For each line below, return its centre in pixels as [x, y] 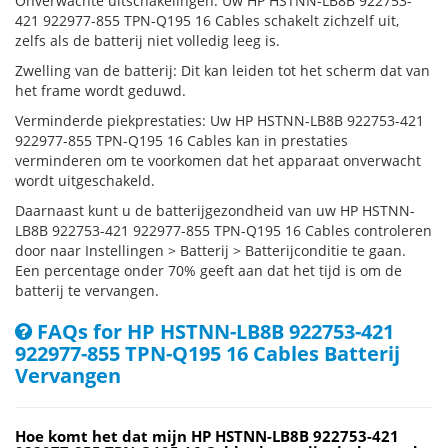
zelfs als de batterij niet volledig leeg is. [147, 40]
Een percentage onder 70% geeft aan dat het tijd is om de [208, 270]
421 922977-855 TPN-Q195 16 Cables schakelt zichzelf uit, [207, 20]
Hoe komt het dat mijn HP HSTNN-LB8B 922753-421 [207, 436]
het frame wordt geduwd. [100, 90]
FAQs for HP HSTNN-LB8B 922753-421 [213, 331]
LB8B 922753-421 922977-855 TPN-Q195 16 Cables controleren [223, 230]
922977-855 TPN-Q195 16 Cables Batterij [207, 353]
